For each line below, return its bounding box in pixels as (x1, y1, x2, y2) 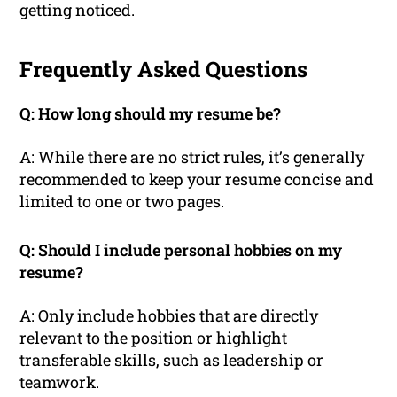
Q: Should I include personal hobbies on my (19, 239, 343, 261)
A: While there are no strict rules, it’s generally (19, 146, 365, 168)
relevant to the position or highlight (19, 327, 288, 349)
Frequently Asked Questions (19, 55, 308, 84)
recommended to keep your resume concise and (19, 168, 375, 191)
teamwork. (19, 371, 100, 393)
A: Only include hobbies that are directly (19, 305, 319, 327)
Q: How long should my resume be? (19, 103, 282, 125)
